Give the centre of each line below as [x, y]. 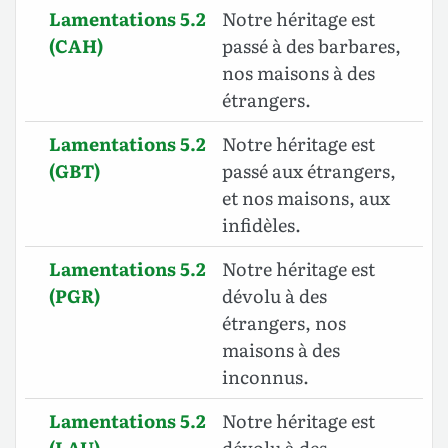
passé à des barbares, [311, 46]
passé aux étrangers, [309, 171]
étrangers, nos [284, 323]
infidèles [258, 225]
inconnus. [265, 377]
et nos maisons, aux [306, 198]
